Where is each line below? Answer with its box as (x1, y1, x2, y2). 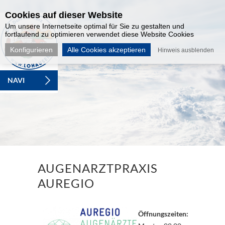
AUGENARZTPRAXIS (37, 161, 158, 175)
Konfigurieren (10, 46, 53, 54)
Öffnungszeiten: (138, 209, 188, 218)
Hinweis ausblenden (158, 47, 214, 54)
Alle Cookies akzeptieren (67, 46, 146, 54)
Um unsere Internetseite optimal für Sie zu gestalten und (5, 22, 184, 30)
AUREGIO (37, 176, 94, 190)
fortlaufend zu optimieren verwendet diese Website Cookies (5, 30, 194, 38)
